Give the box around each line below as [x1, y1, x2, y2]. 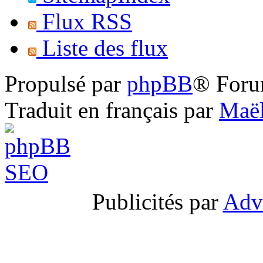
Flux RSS [36, 8, 132, 34]
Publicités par [92, 188, 223, 214]
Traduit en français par [5, 97, 219, 123]
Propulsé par [5, 70, 127, 96]
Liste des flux [36, 35, 168, 60]
